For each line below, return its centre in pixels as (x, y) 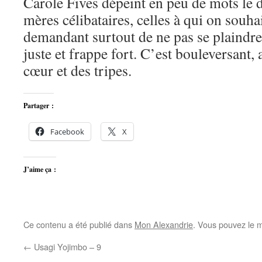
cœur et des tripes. (77, 70)
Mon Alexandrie (164, 224)
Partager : (39, 106)
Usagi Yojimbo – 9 (66, 247)
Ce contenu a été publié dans (79, 224)
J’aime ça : (40, 169)
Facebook (67, 132)
